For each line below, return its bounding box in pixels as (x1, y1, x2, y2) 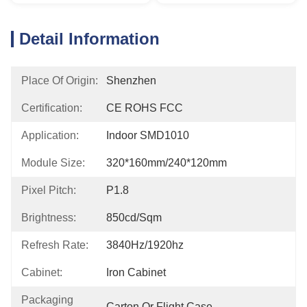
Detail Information (19, 29, 160, 48)
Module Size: (21, 157, 85, 169)
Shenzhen (106, 75, 156, 86)
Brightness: (21, 212, 76, 223)
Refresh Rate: (21, 239, 88, 251)
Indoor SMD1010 (106, 130, 189, 141)
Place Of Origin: (21, 75, 98, 86)
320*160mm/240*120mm (106, 157, 227, 169)
